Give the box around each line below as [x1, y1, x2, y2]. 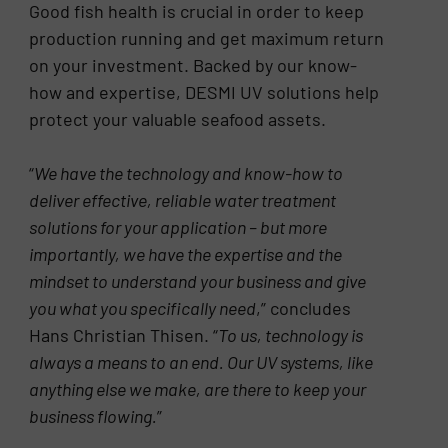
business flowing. [29, 405, 158, 428]
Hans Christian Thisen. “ [29, 324, 219, 347]
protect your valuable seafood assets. [29, 108, 327, 131]
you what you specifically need [29, 297, 257, 320]
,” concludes [256, 297, 352, 320]
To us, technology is [218, 324, 364, 347]
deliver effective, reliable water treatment [29, 189, 337, 212]
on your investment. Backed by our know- [29, 54, 358, 77]
